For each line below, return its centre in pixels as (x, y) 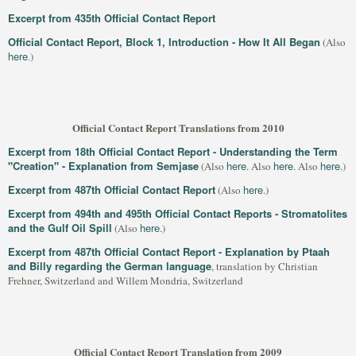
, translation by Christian (265, 266)
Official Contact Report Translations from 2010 (178, 128)
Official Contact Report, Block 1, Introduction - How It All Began (164, 42)
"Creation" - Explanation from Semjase (103, 166)
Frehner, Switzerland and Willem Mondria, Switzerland (126, 281)
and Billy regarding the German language (110, 266)
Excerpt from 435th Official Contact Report (112, 18)
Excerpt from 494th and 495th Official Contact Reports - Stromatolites (178, 213)
